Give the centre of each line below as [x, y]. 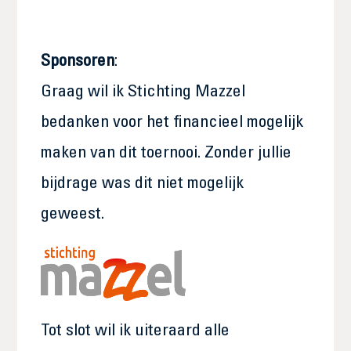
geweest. [75, 215]
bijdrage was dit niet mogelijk [143, 184]
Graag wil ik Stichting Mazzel [143, 92]
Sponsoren [78, 62]
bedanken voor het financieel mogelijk [172, 123]
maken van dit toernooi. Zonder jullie [166, 154]
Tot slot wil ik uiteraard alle [136, 331]
